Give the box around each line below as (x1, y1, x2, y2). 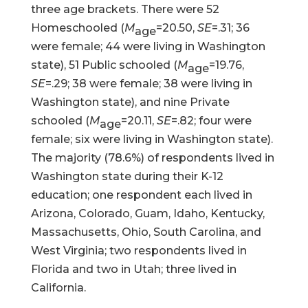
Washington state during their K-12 (30, 170, 223, 183)
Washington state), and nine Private (30, 96, 230, 109)
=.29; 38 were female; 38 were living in (45, 77, 252, 90)
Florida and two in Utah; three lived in (30, 263, 236, 276)
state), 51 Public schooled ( (30, 58, 177, 71)
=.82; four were (170, 114, 252, 127)
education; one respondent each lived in (30, 188, 252, 201)
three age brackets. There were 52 (30, 3, 219, 16)
